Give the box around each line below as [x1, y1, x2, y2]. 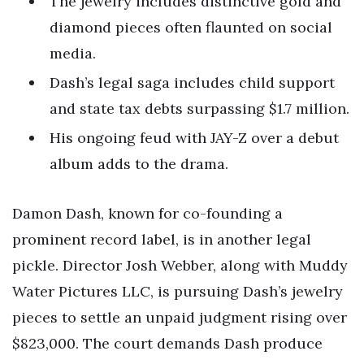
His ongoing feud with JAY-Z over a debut [50, 128, 339, 147]
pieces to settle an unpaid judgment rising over [12, 308, 347, 327]
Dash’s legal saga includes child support [50, 72, 335, 92]
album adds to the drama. [50, 154, 228, 173]
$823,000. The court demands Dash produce [12, 334, 323, 353]
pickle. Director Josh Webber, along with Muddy [12, 256, 348, 275]
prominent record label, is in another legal [12, 230, 311, 249]
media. [50, 43, 96, 63]
